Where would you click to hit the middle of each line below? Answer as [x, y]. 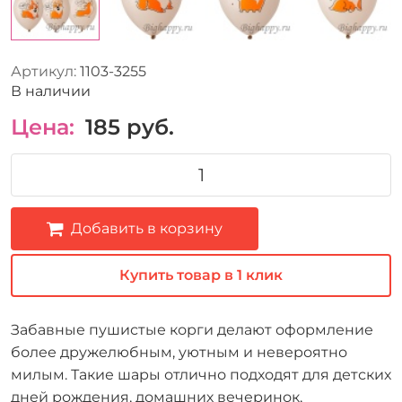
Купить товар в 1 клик [201, 275]
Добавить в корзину [147, 228]
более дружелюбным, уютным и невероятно [179, 352]
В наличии [51, 91]
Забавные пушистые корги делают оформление [192, 329]
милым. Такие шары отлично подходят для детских [201, 374]
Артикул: [44, 71]
